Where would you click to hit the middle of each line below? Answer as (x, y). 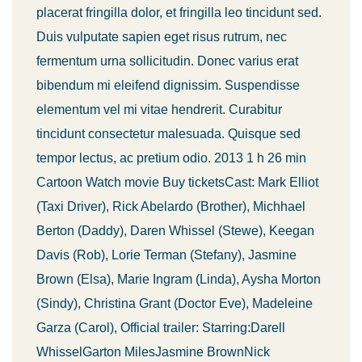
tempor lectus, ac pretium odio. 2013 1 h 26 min (171, 158)
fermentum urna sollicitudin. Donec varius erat (167, 61)
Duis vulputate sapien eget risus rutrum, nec (162, 37)
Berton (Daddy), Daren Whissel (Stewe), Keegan (175, 231)
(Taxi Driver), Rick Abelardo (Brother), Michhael (171, 206)
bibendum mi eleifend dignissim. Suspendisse (168, 85)
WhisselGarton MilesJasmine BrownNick (153, 352)
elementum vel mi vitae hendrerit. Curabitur (159, 109)
